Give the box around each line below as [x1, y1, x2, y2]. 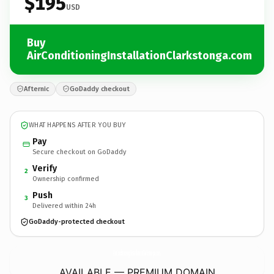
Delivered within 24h [32, 201, 96, 210]
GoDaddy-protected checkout [29, 218, 125, 226]
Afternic [24, 84, 49, 93]
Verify [32, 163, 57, 174]
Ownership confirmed [32, 174, 99, 183]
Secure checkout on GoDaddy [32, 147, 126, 156]
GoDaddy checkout [70, 84, 130, 93]
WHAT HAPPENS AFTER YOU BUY [29, 121, 126, 129]
